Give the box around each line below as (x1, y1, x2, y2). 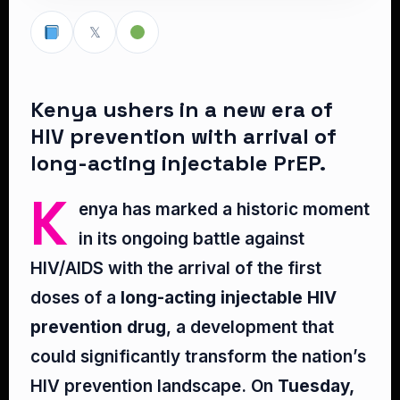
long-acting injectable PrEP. (30, 149, 326, 177)
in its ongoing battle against (79, 229, 304, 249)
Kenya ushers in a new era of (30, 96, 333, 123)
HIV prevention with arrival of (30, 122, 337, 150)
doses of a (30, 287, 121, 308)
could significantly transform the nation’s (30, 346, 366, 367)
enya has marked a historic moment (79, 199, 370, 220)
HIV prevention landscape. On (30, 376, 278, 396)
